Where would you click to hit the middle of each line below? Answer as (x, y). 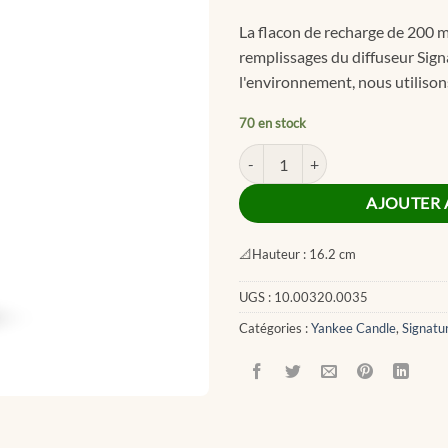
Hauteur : (279, 253)
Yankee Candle (353, 327)
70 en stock (272, 123)
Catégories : (275, 327)
